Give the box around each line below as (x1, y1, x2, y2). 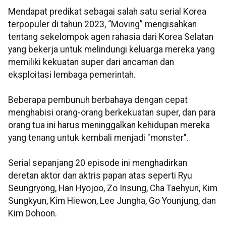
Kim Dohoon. (8, 208, 57, 219)
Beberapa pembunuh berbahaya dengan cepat (8, 95, 188, 105)
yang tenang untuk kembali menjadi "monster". (8, 133, 189, 143)
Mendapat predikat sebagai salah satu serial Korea (8, 7, 206, 17)
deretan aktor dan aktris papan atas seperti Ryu (8, 171, 192, 181)
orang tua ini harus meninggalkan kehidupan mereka (8, 120, 210, 131)
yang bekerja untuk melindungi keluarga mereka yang (8, 44, 215, 55)
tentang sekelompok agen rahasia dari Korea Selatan (8, 32, 213, 42)
